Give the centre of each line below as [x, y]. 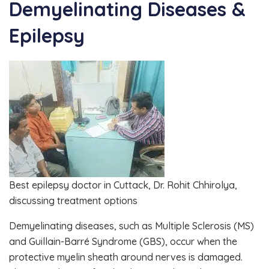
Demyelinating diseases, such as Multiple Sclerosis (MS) [131, 226]
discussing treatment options [73, 201]
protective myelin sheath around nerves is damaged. [126, 257]
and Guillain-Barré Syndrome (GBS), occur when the [123, 242]
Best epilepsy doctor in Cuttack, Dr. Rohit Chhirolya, [123, 185]
